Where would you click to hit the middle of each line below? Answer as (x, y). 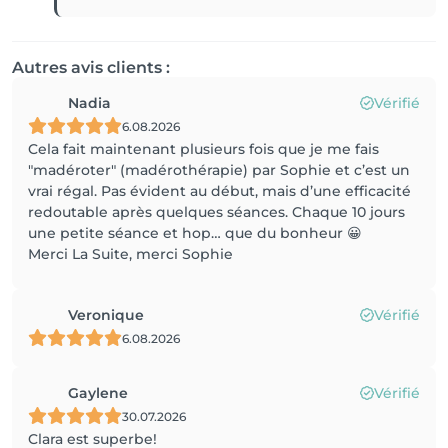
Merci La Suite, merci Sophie (130, 254)
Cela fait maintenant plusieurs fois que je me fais (203, 149)
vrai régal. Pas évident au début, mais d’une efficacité (219, 191)
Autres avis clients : (91, 67)
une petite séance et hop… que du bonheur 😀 (195, 233)
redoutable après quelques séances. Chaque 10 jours (216, 212)
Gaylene (98, 393)
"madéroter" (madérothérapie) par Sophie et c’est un (219, 170)
